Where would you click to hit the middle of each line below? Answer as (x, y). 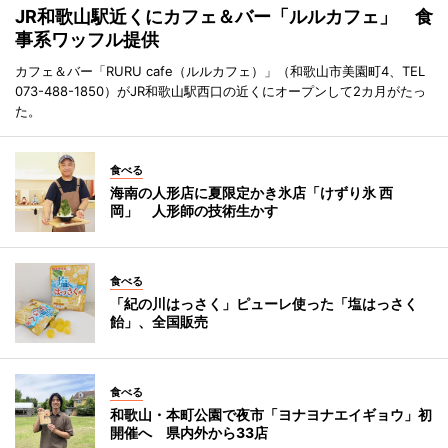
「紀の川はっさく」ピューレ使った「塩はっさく (264, 303)
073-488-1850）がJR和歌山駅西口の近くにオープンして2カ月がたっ (220, 90)
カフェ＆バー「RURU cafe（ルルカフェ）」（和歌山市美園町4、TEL (220, 70)
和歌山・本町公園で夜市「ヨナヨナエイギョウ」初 (271, 414)
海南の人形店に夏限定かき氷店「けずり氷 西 (251, 192)
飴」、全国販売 (159, 321)
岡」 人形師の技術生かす (194, 210)
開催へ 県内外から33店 (189, 432)
